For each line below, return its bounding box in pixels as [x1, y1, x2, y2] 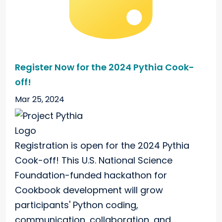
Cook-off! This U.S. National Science [15, 154, 172, 166]
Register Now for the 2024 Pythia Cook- [15, 61, 194, 73]
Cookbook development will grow [15, 184, 163, 196]
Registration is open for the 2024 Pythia [15, 139, 189, 152]
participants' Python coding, [15, 199, 138, 211]
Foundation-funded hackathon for [15, 169, 167, 181]
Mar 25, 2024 [15, 94, 64, 105]
